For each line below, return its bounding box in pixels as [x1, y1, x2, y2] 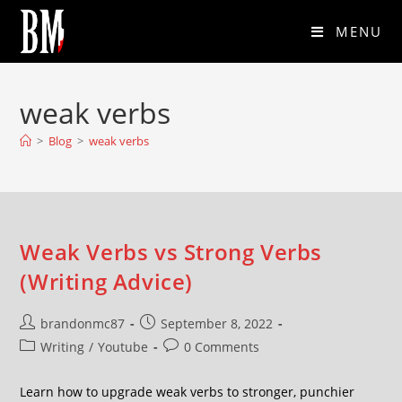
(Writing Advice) [20, 267, 194, 296]
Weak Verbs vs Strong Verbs [20, 237, 323, 267]
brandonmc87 [40, 315, 126, 332]
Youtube [98, 338, 149, 355]
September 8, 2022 [161, 315, 274, 332]
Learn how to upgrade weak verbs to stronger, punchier [20, 383, 355, 400]
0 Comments [184, 338, 260, 355]
